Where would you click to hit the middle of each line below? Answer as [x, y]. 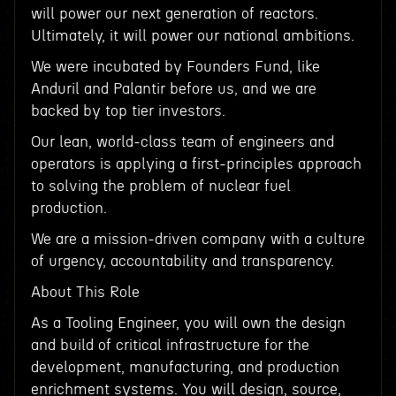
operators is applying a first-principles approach [196, 164]
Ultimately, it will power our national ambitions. [192, 36]
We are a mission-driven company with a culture [198, 239]
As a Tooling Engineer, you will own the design [188, 323]
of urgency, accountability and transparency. [182, 261]
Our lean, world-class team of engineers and [182, 142]
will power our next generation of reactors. [174, 14]
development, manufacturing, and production [185, 367]
